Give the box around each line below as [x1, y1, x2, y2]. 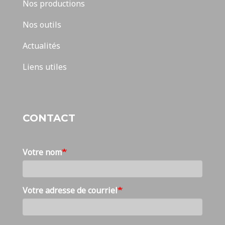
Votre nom [23, 147, 62, 158]
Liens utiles [23, 61, 67, 72]
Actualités [23, 40, 60, 51]
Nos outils [23, 19, 61, 30]
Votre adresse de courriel [23, 185, 118, 196]
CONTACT [23, 112, 75, 124]
